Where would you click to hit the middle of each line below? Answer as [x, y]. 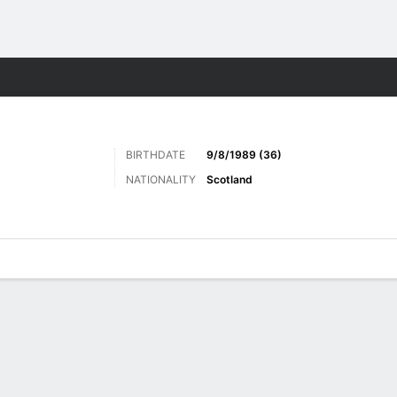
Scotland [230, 179]
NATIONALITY [161, 179]
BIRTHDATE [156, 155]
